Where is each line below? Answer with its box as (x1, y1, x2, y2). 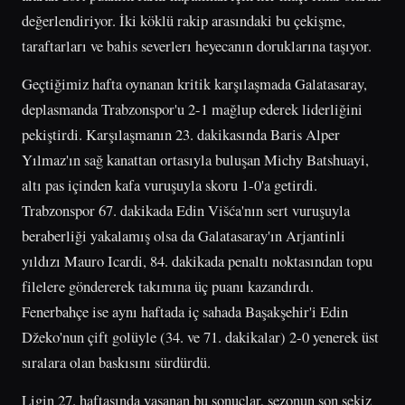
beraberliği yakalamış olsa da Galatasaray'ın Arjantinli (22, 224, 345, 246)
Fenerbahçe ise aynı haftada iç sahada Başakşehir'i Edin (22, 300, 348, 322)
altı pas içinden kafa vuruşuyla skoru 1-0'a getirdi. (22, 174, 317, 195)
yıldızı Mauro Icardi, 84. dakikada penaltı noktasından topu (22, 250, 372, 271)
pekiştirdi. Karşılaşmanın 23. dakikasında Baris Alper (22, 123, 340, 145)
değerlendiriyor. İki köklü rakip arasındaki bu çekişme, (22, 9, 345, 31)
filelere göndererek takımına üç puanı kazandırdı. (22, 275, 314, 297)
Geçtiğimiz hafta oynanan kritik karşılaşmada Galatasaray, (22, 72, 367, 94)
